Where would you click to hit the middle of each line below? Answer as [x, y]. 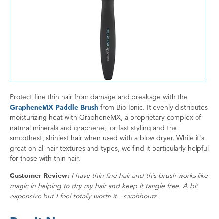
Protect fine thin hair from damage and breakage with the [99, 97]
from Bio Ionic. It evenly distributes [153, 107]
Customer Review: [40, 176]
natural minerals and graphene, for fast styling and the [93, 128]
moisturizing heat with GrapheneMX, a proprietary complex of [105, 118]
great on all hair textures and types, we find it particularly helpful [109, 148]
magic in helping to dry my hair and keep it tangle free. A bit [104, 186]
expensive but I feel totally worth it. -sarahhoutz [83, 196]
